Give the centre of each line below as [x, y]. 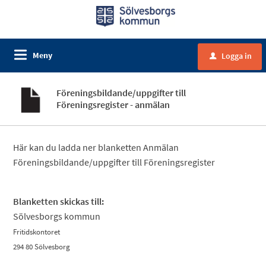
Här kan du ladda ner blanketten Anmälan [96, 147]
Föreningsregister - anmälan [113, 104]
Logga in [237, 56]
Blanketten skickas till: [59, 201]
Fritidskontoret [37, 232]
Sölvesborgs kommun [57, 216]
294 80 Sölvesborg [42, 247]
